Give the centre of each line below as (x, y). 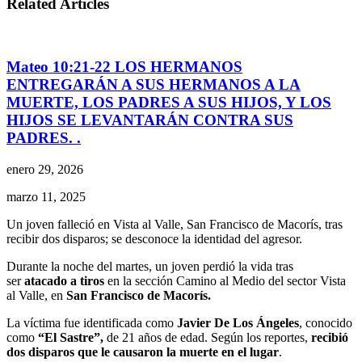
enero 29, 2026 (45, 169)
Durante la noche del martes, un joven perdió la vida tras (150, 266)
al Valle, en (35, 295)
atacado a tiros (63, 280)
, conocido (326, 322)
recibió (330, 337)
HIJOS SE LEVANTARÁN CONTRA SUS (150, 120)
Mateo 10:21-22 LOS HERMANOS (124, 66)
